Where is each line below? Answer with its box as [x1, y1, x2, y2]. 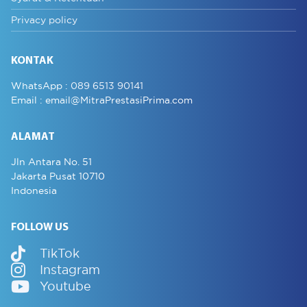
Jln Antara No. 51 [11, 155, 92, 168]
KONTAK [11, 56, 53, 67]
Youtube [40, 278, 91, 295]
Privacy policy [11, 14, 77, 27]
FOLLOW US [11, 221, 69, 233]
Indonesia [11, 184, 57, 197]
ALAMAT [11, 132, 55, 143]
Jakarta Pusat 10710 [11, 169, 105, 182]
